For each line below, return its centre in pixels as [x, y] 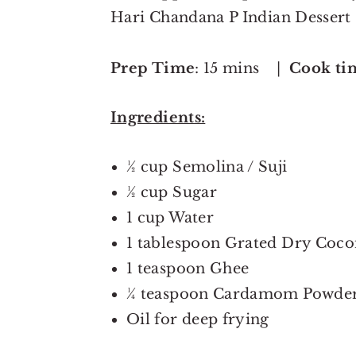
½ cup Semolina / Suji [207, 167]
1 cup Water [170, 218]
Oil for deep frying [198, 320]
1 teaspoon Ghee [188, 269]
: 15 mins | [242, 69]
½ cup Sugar [172, 193]
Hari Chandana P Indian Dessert [231, 18]
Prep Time [153, 69]
